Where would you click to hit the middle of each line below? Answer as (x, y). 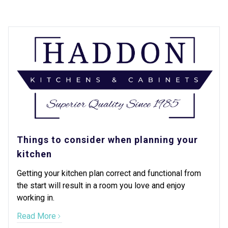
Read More (36, 216)
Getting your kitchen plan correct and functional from (109, 173)
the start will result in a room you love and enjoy (101, 186)
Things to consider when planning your (107, 140)
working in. (36, 198)
